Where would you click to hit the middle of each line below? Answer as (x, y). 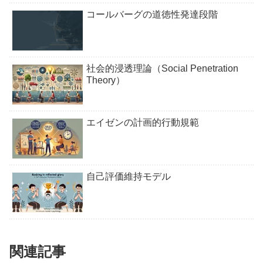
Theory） (106, 80)
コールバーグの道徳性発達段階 (152, 15)
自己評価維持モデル (129, 177)
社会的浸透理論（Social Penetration (163, 69)
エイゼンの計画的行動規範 (143, 123)
